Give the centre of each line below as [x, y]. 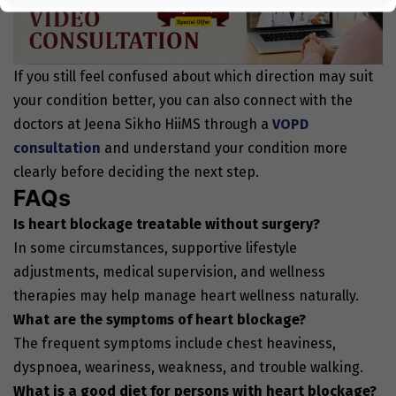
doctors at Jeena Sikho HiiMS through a [141, 124]
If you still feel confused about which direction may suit [193, 76]
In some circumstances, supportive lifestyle [155, 247]
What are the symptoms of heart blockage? [160, 319]
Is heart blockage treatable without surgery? [167, 224]
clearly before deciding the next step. [136, 171]
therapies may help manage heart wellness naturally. [186, 295]
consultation [57, 148]
